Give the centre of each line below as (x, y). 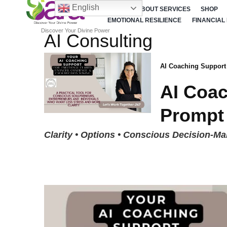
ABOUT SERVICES (163, 9)
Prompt (192, 115)
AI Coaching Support (193, 67)
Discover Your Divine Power (75, 31)
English (84, 8)
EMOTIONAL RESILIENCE (145, 21)
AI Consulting (98, 41)
